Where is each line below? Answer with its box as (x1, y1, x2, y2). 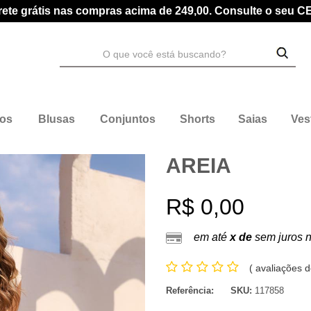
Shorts (180, 113, 215, 125)
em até (194, 231, 230, 243)
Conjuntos (99, 113, 155, 125)
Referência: (166, 285, 214, 296)
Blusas (38, 113, 75, 125)
